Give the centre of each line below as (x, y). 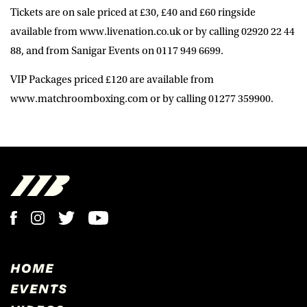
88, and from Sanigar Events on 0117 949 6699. (117, 50)
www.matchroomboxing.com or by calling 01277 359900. (142, 98)
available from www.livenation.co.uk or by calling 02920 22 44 (152, 31)
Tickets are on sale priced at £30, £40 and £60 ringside (133, 12)
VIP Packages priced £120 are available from (112, 79)
